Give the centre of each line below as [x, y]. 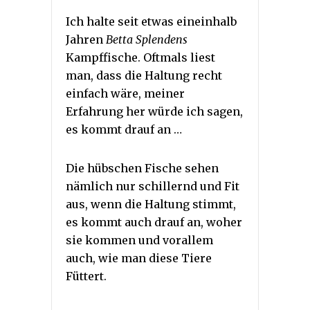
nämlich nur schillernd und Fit [153, 186]
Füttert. [86, 276]
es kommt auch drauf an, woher [154, 222]
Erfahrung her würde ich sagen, [154, 111]
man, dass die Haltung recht [144, 75]
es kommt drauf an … [124, 129]
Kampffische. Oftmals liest [140, 57]
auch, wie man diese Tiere [139, 258]
